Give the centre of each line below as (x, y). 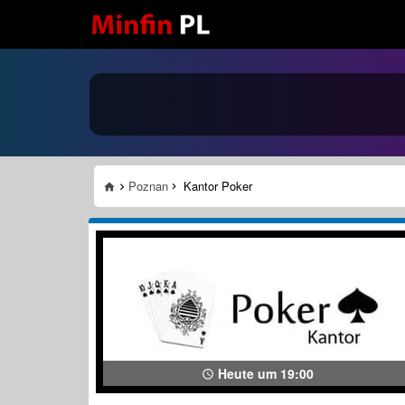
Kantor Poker (218, 186)
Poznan (148, 186)
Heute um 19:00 (264, 373)
